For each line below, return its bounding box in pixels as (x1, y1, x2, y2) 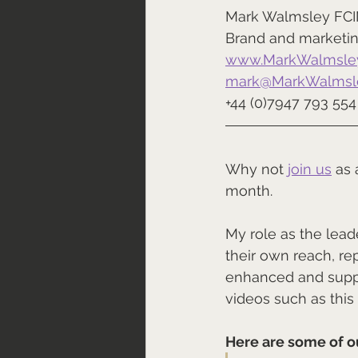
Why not (225, 161, 288, 178)
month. (225, 182, 272, 200)
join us (288, 161, 332, 178)
